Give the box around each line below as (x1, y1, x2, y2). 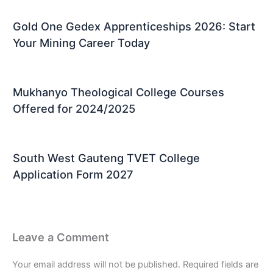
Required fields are (183, 259, 258, 271)
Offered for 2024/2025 (13, 101, 135, 115)
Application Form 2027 (13, 168, 133, 182)
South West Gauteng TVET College (13, 151, 200, 165)
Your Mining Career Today (13, 35, 150, 49)
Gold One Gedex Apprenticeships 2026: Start (13, 19, 255, 33)
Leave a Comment (12, 230, 109, 244)
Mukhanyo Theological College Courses (13, 85, 224, 99)
